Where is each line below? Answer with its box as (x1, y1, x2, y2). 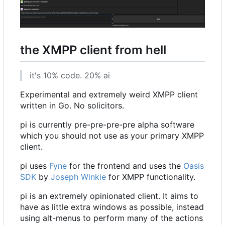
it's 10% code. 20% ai (30, 70, 110, 81)
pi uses (20, 161, 49, 171)
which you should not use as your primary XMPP (20, 131, 204, 141)
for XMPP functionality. (106, 172, 195, 182)
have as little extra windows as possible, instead (20, 202, 204, 212)
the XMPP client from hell (20, 42, 166, 57)
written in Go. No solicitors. (20, 100, 124, 111)
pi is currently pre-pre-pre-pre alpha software (20, 120, 194, 130)
